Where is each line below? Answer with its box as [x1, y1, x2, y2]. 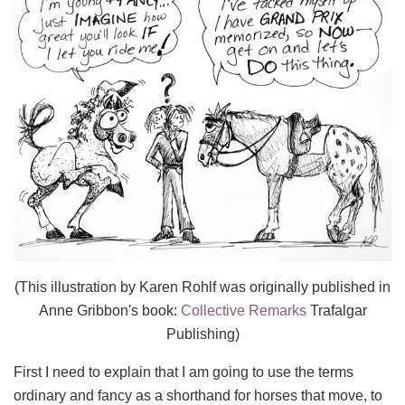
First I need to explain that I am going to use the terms [14, 363, 353, 380]
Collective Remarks [180, 302, 306, 318]
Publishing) [165, 325, 240, 342]
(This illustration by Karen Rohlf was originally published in [14, 278, 391, 295]
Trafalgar [306, 302, 367, 318]
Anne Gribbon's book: [38, 302, 181, 318]
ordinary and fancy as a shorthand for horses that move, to [14, 387, 382, 403]
